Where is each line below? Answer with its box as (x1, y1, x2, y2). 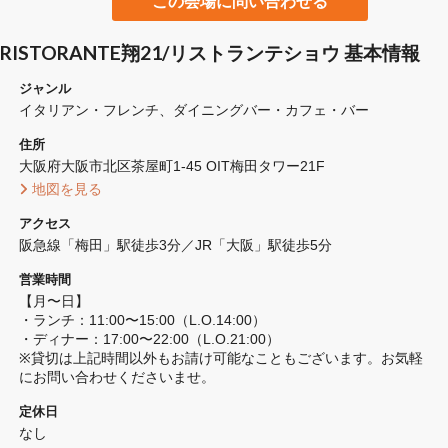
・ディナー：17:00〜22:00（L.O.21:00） (19, 331, 280, 348)
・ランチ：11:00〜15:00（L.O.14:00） (19, 312, 266, 329)
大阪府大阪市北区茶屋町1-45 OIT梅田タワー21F (19, 158, 325, 175)
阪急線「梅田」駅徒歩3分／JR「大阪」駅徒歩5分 (19, 237, 332, 254)
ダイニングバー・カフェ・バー (173, 102, 369, 119)
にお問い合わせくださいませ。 (19, 369, 215, 386)
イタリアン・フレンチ (19, 102, 159, 119)
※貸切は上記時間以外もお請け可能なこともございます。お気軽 (19, 350, 423, 367)
